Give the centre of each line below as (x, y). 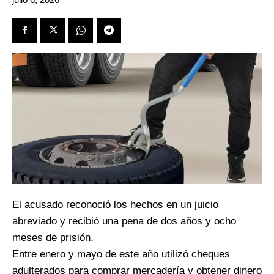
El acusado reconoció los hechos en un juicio (115, 205)
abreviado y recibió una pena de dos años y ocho (124, 221)
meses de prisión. (53, 238)
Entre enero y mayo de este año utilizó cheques (121, 254)
